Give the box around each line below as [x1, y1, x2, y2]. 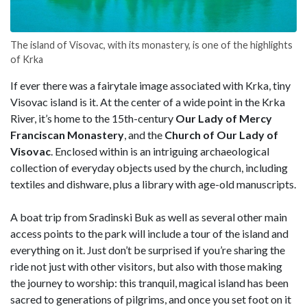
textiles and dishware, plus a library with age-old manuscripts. [10, 177, 296, 191]
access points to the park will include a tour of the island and [10, 226, 288, 240]
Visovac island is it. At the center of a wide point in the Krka [10, 95, 285, 108]
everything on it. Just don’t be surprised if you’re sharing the [10, 243, 285, 256]
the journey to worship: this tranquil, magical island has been [10, 275, 288, 289]
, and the [124, 127, 164, 141]
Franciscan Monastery [10, 127, 124, 141]
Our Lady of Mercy [175, 111, 272, 125]
